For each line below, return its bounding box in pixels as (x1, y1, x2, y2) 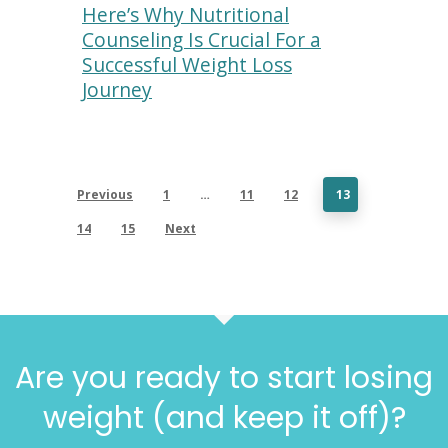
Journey (82, 76, 152, 103)
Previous (77, 186, 133, 203)
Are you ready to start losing (15, 356, 433, 399)
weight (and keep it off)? (42, 396, 406, 439)
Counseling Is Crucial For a (82, 26, 321, 53)
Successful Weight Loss (82, 51, 292, 78)
